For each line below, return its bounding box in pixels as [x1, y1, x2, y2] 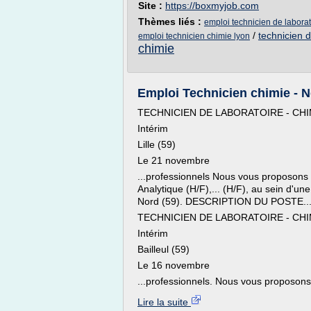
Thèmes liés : [138, 16, 204, 27]
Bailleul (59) [137, 244, 190, 255]
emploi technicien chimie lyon [138, 31, 250, 41]
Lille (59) [137, 139, 176, 150]
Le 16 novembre [137, 260, 210, 271]
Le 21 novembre [137, 155, 210, 166]
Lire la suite [137, 296, 191, 308]
